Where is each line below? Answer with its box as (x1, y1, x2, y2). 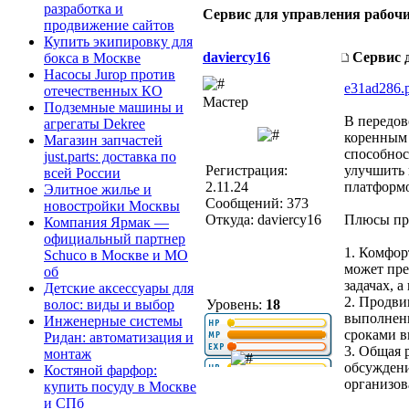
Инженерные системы (44, 313, 183, 330)
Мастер (203, 94, 248, 110)
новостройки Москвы (44, 198, 180, 215)
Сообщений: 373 (205, 195, 309, 211)
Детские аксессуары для (44, 280, 194, 297)
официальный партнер (44, 231, 185, 247)
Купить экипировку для (44, 34, 193, 50)
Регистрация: (205, 163, 288, 178)
